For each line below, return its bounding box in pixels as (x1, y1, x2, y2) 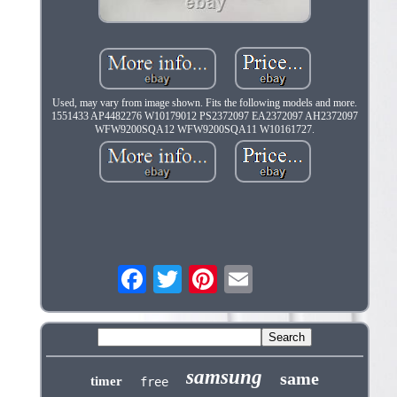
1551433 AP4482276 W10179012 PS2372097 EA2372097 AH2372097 (51, 109, 358, 122)
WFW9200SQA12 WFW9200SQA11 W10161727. (94, 122, 315, 136)
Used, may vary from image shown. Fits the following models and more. (51, 96, 357, 109)
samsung (185, 365, 262, 388)
